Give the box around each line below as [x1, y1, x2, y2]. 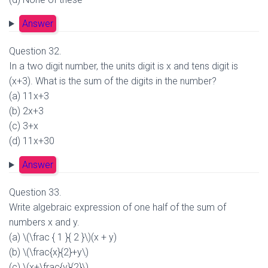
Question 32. [9, 45, 62, 57]
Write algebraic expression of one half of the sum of [9, 202, 226, 213]
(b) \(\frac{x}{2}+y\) [9, 246, 89, 258]
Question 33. [9, 187, 62, 198]
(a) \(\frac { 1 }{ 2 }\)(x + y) [9, 232, 117, 243]
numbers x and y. [9, 217, 80, 228]
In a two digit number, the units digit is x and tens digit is [9, 60, 238, 72]
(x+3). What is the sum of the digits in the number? [9, 75, 217, 87]
